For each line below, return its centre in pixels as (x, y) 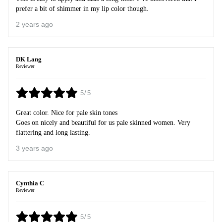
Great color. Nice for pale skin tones (67, 113)
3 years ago (34, 148)
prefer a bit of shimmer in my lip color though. (82, 9)
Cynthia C (30, 183)
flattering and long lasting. (53, 133)
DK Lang (29, 59)
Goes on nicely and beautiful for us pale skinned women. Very (103, 123)
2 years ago (34, 25)
